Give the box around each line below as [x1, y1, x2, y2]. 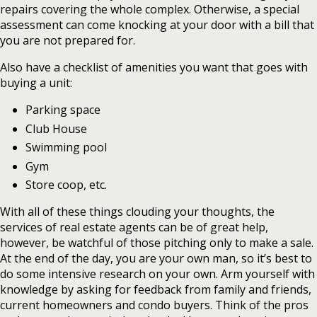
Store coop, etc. [25, 177, 107, 193]
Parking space [25, 102, 100, 118]
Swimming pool [25, 139, 107, 156]
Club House [25, 120, 87, 137]
